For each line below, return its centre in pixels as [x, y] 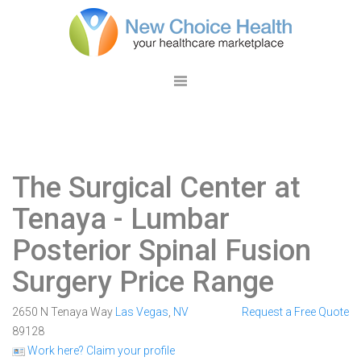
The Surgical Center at [156, 188]
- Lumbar [168, 219]
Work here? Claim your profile [100, 351]
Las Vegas [142, 312]
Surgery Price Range [143, 282]
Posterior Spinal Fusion [162, 251]
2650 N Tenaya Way [64, 312]
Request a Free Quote [295, 312]
